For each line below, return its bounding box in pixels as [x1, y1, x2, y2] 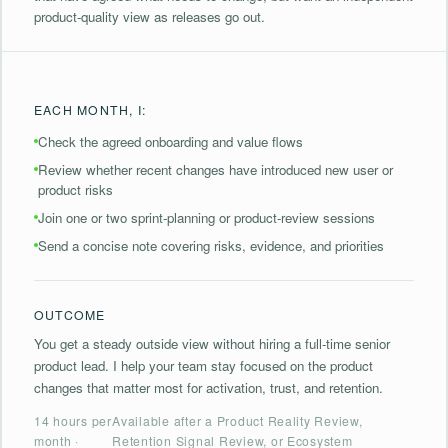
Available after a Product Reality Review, [112, 412, 363, 429]
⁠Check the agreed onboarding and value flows [38, 132, 303, 151]
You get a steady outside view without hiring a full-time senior [34, 334, 390, 353]
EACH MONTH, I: [34, 101, 147, 118]
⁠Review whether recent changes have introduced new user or [38, 160, 393, 179]
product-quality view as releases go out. [34, 7, 265, 26]
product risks [38, 180, 113, 199]
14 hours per [34, 412, 112, 429]
